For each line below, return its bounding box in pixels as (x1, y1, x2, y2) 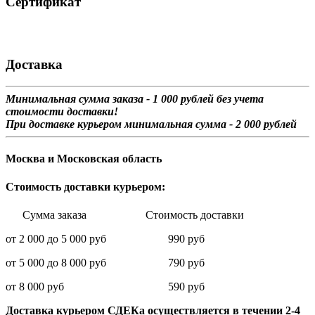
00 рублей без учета (167, 92, 264, 105)
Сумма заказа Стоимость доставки (6, 209, 244, 221)
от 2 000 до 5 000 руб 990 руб (6, 233, 205, 245)
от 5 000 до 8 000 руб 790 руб (6, 257, 205, 269)
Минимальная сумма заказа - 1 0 (6, 92, 167, 105)
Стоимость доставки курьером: (6, 181, 165, 193)
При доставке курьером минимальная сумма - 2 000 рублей (6, 117, 297, 130)
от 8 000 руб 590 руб (6, 281, 205, 293)
